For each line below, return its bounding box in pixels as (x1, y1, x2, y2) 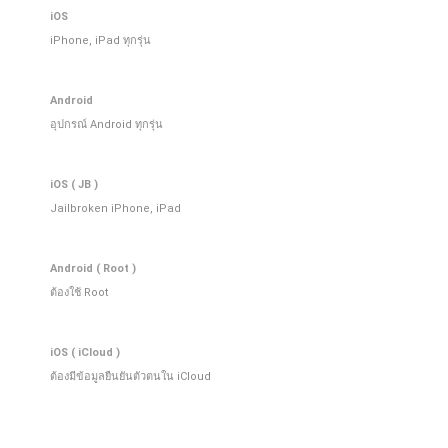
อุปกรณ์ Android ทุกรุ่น (50, 117, 163, 131)
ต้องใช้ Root (50, 285, 108, 299)
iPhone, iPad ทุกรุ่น (50, 33, 151, 47)
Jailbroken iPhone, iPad (50, 201, 181, 215)
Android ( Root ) (50, 261, 136, 275)
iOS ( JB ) (50, 177, 98, 191)
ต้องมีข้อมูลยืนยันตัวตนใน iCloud (50, 369, 211, 383)
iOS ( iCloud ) (50, 345, 120, 359)
